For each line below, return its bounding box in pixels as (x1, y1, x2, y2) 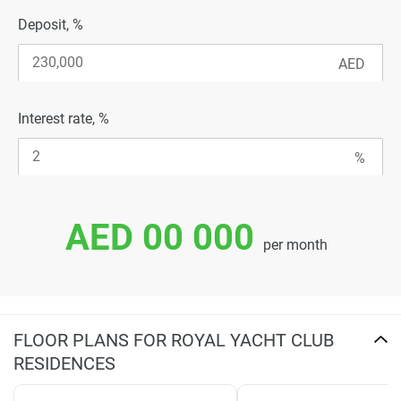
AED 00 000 (64, 216, 254, 259)
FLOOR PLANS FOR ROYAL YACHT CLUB (13, 328, 334, 351)
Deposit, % (18, 15, 83, 33)
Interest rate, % (18, 109, 109, 127)
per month (262, 235, 328, 253)
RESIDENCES (13, 352, 115, 374)
